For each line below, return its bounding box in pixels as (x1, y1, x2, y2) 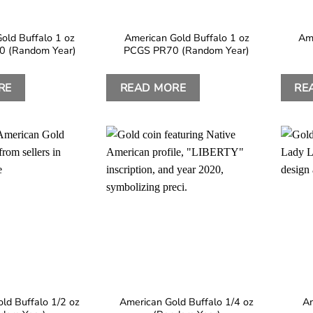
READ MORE (119, 80, 187, 95)
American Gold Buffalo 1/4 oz (119, 294, 254, 309)
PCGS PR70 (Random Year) (124, 43, 250, 58)
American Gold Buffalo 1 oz (124, 31, 249, 45)
